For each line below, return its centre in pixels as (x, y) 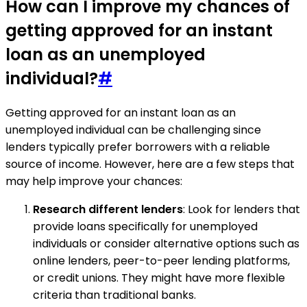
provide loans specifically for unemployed (145, 226)
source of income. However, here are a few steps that (150, 164)
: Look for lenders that (242, 209)
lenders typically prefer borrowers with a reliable (138, 147)
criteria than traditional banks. (114, 295)
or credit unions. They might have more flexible (159, 278)
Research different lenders (108, 209)
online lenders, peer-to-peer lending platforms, (161, 260)
